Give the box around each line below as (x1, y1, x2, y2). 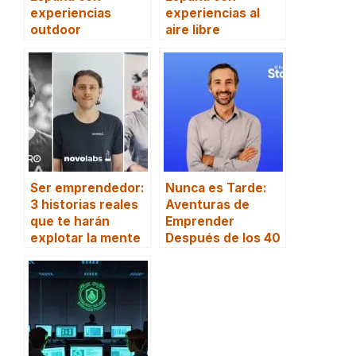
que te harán (30, 214, 110, 230)
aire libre (165, 22, 220, 38)
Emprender (165, 214, 234, 230)
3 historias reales (30, 197, 138, 213)
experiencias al (165, 6, 260, 21)
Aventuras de (165, 197, 250, 213)
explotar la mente (30, 230, 141, 246)
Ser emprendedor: (30, 180, 145, 196)
